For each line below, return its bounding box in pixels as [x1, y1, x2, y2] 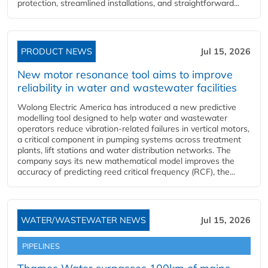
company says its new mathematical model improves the [17, 156, 234, 166]
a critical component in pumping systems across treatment [17, 134, 241, 145]
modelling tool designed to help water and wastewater [17, 112, 227, 123]
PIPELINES [22, 241, 60, 251]
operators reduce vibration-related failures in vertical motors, [17, 123, 249, 134]
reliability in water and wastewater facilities [17, 81, 237, 95]
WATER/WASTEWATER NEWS [21, 215, 146, 226]
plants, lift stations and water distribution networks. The [17, 145, 231, 156]
